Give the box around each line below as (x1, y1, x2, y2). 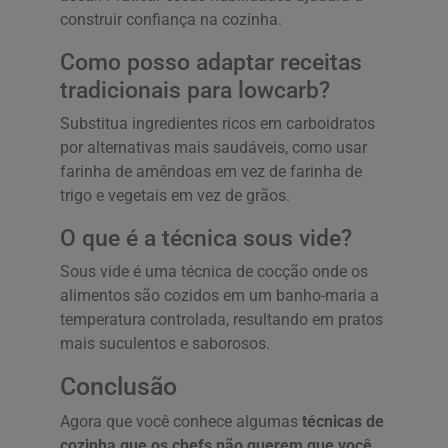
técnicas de (302, 412, 384, 432)
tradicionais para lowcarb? (60, 76, 330, 105)
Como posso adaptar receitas (60, 48, 362, 77)
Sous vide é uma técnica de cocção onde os (60, 262, 368, 282)
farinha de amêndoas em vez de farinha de (60, 162, 362, 182)
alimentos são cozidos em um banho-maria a (60, 286, 379, 306)
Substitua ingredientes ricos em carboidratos (60, 114, 375, 134)
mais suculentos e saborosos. (60, 334, 270, 354)
